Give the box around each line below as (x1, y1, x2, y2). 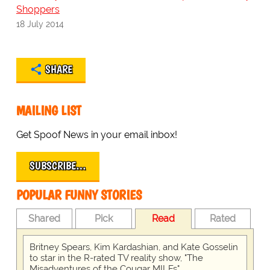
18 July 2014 (16, 19, 64, 30)
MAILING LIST (16, 102, 81, 119)
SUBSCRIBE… (29, 159, 86, 173)
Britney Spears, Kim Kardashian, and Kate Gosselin (29, 242, 238, 253)
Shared (28, 213, 61, 225)
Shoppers (16, 4, 60, 16)
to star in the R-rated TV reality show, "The (29, 253, 203, 264)
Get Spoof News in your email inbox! (16, 129, 177, 141)
